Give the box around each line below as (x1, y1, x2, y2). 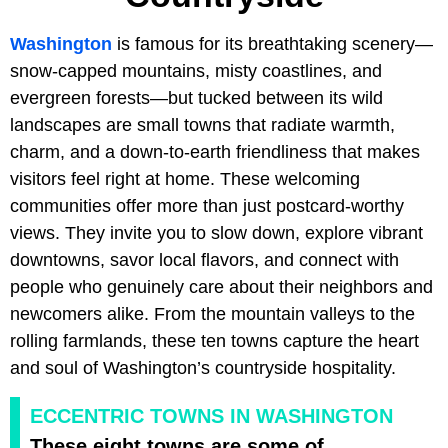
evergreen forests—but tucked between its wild (10, 88, 383, 109)
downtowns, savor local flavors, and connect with (10, 250, 399, 271)
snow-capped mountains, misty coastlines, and (10, 61, 382, 82)
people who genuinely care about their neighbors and (10, 277, 433, 298)
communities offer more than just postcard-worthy (10, 196, 404, 217)
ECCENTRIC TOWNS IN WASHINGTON (30, 405, 393, 428)
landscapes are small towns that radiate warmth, (10, 115, 395, 136)
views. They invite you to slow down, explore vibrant (10, 223, 423, 244)
